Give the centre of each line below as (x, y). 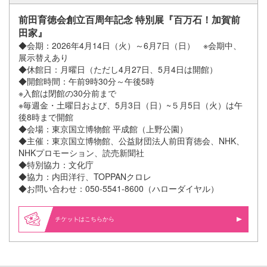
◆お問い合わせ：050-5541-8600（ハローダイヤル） (119, 189)
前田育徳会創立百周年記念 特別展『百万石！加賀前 (129, 20)
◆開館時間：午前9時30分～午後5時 (86, 81)
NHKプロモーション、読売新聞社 (81, 153)
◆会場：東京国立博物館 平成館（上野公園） (103, 129)
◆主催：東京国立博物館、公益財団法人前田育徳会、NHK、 (131, 141)
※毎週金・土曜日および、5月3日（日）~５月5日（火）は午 (131, 105)
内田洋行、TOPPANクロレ (102, 177)
